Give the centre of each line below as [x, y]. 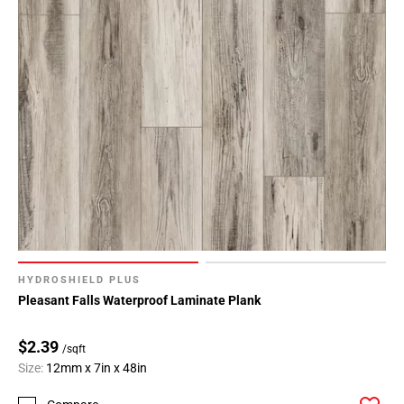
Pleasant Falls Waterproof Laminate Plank [139, 300]
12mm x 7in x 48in [96, 367]
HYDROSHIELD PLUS [79, 280]
